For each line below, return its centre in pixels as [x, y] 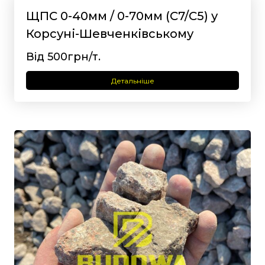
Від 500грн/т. [63, 57]
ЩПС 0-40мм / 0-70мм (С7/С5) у [122, 16]
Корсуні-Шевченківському [110, 34]
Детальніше [132, 80]
